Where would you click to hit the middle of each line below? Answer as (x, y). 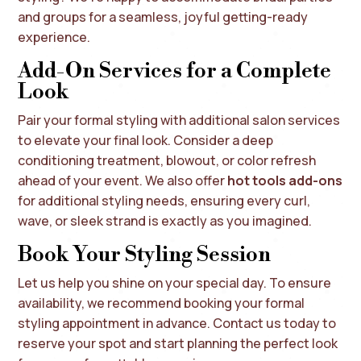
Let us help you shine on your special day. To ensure (175, 282)
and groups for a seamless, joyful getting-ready (163, 17)
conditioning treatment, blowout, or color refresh (167, 160)
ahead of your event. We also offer (123, 180)
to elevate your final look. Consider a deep (146, 140)
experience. (54, 37)
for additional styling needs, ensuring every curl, (164, 200)
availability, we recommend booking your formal (162, 303)
